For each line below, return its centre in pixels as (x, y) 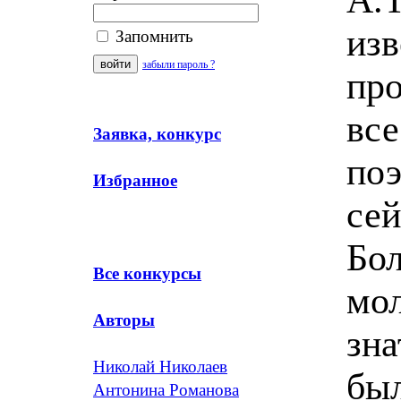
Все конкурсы (147, 273)
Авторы (124, 320)
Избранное (135, 180)
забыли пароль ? (179, 64)
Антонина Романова (166, 390)
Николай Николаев (160, 367)
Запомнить (152, 36)
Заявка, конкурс (157, 134)
